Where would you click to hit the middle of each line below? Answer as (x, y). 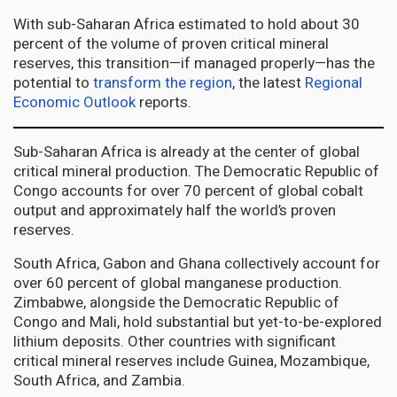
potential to (53, 82)
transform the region (163, 82)
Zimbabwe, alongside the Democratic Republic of (176, 302)
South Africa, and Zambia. (99, 380)
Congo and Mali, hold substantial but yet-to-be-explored (198, 322)
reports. (163, 102)
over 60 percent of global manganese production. (178, 283)
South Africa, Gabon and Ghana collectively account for (197, 263)
